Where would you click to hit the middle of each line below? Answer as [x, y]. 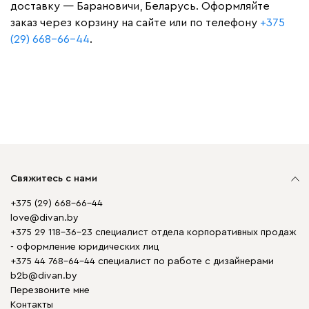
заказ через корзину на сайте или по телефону [135, 23]
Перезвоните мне [50, 290]
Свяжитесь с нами [54, 179]
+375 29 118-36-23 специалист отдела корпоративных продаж [153, 232]
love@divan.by [44, 218]
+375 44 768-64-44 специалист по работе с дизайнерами [142, 261]
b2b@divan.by [44, 276]
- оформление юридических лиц [84, 247]
